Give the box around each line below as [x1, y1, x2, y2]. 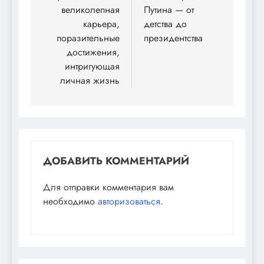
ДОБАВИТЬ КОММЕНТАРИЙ [43, 153, 189, 169]
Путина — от [144, 2, 194, 16]
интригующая [65, 59, 120, 73]
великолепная [61, 2, 120, 16]
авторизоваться [98, 194, 160, 208]
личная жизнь [60, 73, 120, 87]
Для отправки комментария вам [43, 180, 174, 194]
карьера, [83, 16, 120, 31]
